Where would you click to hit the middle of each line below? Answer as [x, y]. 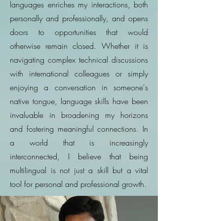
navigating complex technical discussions [79, 60]
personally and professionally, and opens [79, 18]
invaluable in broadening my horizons [79, 115]
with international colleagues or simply [79, 74]
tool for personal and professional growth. [78, 184]
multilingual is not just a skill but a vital [79, 170]
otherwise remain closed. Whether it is [79, 46]
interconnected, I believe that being [79, 156]
